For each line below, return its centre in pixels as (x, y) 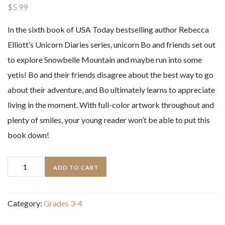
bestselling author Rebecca (161, 30)
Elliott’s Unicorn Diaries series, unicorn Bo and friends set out (111, 45)
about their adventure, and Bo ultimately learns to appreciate (111, 90)
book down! (28, 135)
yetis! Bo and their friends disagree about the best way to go (110, 75)
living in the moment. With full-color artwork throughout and (111, 105)
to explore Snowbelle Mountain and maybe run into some (105, 60)
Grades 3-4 (63, 203)
